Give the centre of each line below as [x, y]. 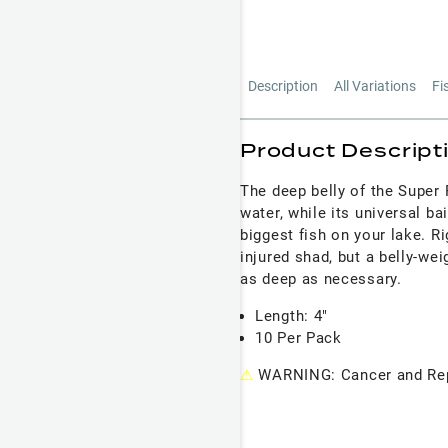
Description [283, 86]
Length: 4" [291, 316]
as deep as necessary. [321, 279]
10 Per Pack [298, 338]
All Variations [375, 86]
